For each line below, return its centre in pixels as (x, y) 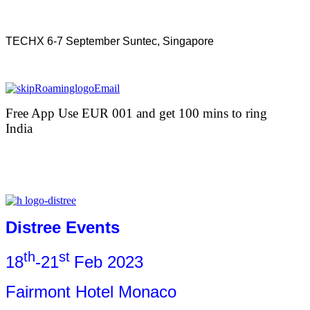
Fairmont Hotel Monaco (91, 292)
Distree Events (63, 228)
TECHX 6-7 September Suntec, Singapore (110, 42)
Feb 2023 (109, 262)
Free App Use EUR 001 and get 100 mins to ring (136, 113)
